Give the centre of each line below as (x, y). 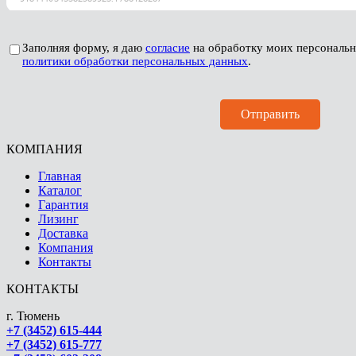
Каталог (60, 190)
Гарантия (63, 204)
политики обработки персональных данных (135, 61)
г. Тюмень (33, 315)
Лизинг (58, 219)
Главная (60, 176)
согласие (168, 47)
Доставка (63, 233)
